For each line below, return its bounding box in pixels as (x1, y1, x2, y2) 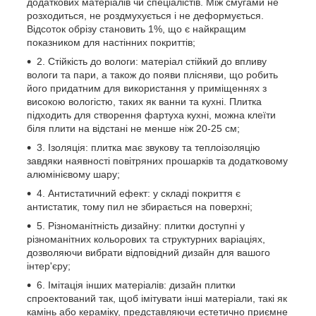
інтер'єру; (27, 260, 71, 272)
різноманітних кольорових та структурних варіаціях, (27, 233, 265, 245)
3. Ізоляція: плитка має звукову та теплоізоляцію (37, 141, 260, 153)
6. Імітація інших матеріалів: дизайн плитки (37, 279, 236, 291)
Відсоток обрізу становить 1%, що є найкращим (27, 23, 246, 35)
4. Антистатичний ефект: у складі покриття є (37, 187, 241, 199)
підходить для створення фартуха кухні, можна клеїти (27, 109, 276, 121)
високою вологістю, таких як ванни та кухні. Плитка (27, 95, 262, 107)
